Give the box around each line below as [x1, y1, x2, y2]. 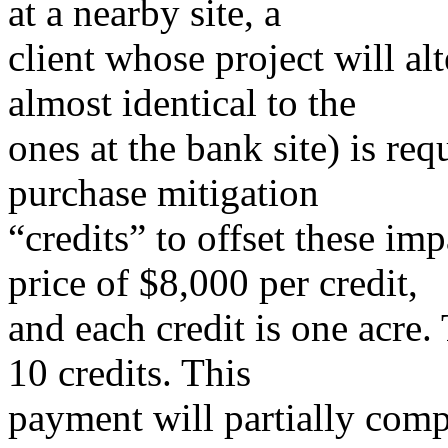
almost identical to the [8, 80, 356, 124]
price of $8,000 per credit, [8, 260, 418, 304]
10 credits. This [8, 350, 251, 394]
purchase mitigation [8, 170, 319, 214]
